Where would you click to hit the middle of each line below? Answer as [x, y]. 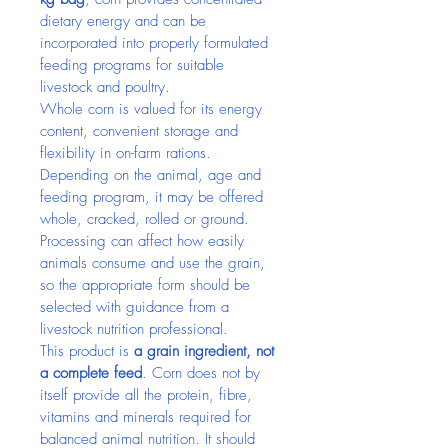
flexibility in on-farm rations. [128, 153]
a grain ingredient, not [206, 351]
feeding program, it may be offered [154, 197]
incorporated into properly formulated [156, 43]
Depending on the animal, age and [153, 175]
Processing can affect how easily [144, 241]
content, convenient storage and [141, 131]
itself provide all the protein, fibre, [148, 395]
